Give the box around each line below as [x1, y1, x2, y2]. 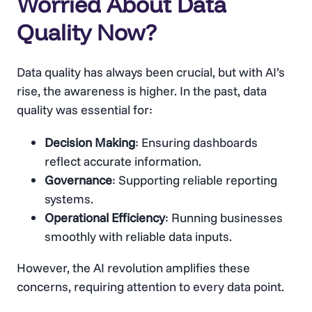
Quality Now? [17, 18, 157, 47]
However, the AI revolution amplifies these [17, 260, 250, 276]
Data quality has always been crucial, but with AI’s [17, 64, 285, 81]
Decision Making [45, 134, 135, 151]
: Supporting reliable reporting [112, 172, 277, 189]
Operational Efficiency [45, 210, 165, 226]
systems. [45, 191, 93, 208]
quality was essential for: [17, 102, 153, 118]
